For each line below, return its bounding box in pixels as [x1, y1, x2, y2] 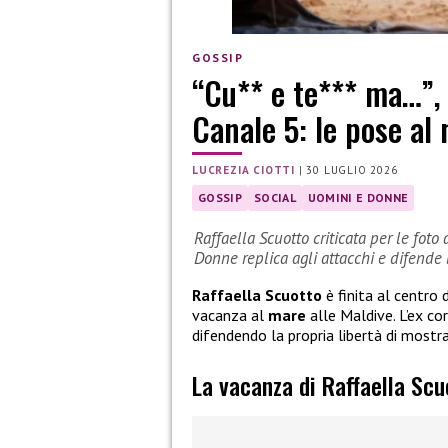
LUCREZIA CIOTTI [192, 163, 295, 178]
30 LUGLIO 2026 [306, 163, 398, 178]
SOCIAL [253, 190, 296, 206]
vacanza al [192, 305, 268, 326]
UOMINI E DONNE [307, 190, 409, 206]
